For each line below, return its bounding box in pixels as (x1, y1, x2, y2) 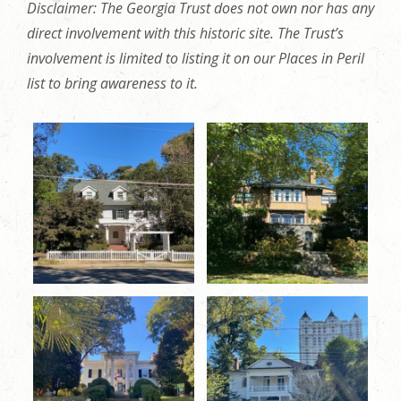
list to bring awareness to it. (27, 73, 198, 93)
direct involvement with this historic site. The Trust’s (27, 22, 344, 43)
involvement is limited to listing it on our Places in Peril (27, 47, 364, 68)
